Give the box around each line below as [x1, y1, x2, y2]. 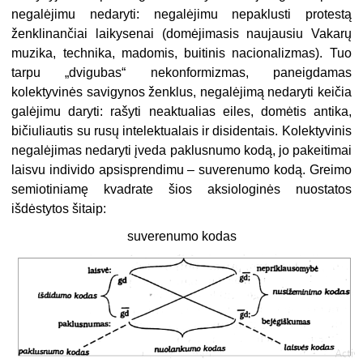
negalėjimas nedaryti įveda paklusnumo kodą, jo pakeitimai [11, 143, 352, 158]
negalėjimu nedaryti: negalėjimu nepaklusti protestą [11, 7, 352, 22]
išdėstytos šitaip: [11, 202, 107, 216]
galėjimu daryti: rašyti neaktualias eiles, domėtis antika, [11, 105, 352, 119]
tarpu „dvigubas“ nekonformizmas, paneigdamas [11, 66, 352, 80]
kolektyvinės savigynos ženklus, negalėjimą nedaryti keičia [11, 85, 352, 100]
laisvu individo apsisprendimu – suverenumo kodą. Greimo [11, 163, 352, 177]
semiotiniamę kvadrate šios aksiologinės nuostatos [11, 182, 352, 197]
